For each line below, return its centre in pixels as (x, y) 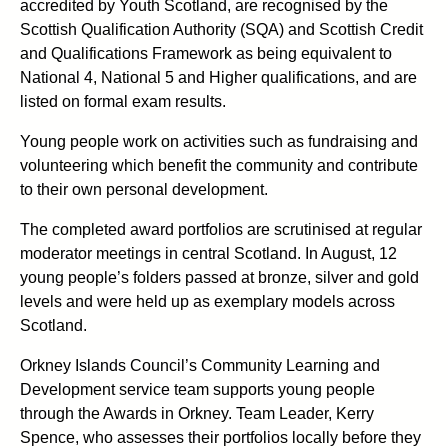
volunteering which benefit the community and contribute (219, 165)
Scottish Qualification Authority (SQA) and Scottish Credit (221, 29)
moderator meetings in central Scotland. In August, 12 (208, 253)
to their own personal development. (144, 189)
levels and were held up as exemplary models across (207, 301)
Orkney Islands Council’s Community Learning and (200, 365)
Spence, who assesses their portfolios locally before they (220, 437)
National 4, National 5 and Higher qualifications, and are (218, 77)
